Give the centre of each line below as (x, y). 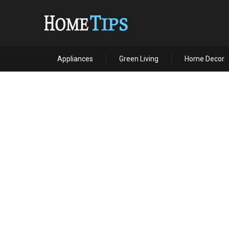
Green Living (139, 59)
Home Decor (204, 59)
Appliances (75, 59)
